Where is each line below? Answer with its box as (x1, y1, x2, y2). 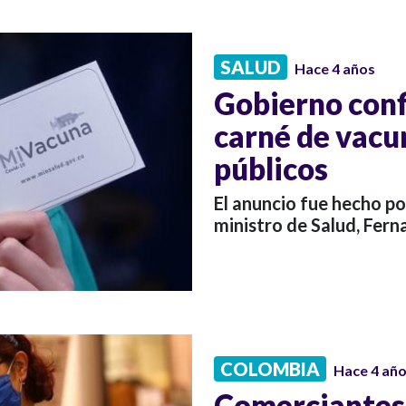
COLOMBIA (220, 358, 320, 381)
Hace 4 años (295, 59, 375, 77)
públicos (214, 150, 328, 187)
